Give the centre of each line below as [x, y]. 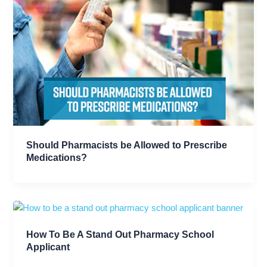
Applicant [48, 246]
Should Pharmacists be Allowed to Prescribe [127, 145]
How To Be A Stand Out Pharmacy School [120, 234]
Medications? [57, 158]
